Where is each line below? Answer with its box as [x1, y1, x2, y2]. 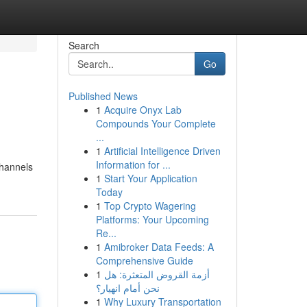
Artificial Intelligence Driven [103, 144, 221, 158]
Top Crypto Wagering [103, 199, 196, 212]
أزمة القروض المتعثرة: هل [103, 267, 210, 281]
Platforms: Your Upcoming [95, 212, 209, 226]
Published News [68, 89, 138, 103]
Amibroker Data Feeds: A [103, 240, 214, 254]
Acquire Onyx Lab [103, 103, 182, 116]
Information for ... [95, 158, 171, 171]
